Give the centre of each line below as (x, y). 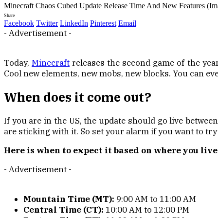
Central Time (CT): (64, 210)
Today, (18, 63)
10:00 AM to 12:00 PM (146, 210)
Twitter (47, 23)
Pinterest (103, 23)
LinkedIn (74, 23)
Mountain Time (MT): (69, 199)
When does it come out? (78, 97)
